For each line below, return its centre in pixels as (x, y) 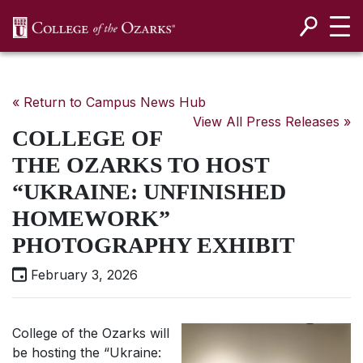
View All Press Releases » (272, 122)
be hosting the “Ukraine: (87, 352)
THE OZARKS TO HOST (141, 165)
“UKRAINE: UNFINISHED (149, 192)
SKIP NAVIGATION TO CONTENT (191, 46)
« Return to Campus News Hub (109, 102)
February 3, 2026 (82, 275)
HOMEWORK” (91, 218)
